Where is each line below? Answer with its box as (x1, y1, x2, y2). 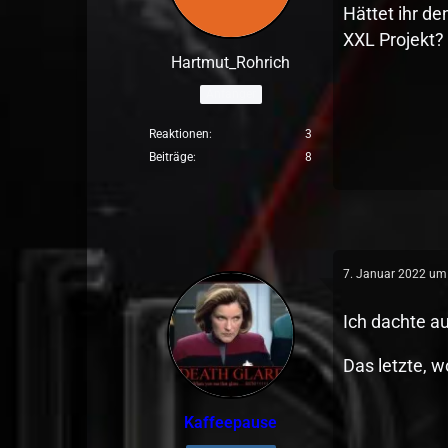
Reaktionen (149, 127, 210, 141)
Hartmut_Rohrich (171, 53, 291, 72)
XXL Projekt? (343, 29, 445, 50)
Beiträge (149, 150, 194, 164)
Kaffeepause (184, 413, 278, 432)
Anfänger (205, 86, 256, 101)
